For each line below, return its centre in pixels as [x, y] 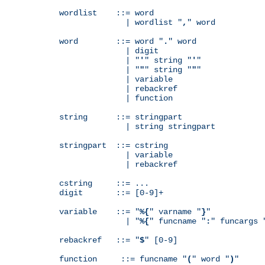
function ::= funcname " [123, 259]
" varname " [175, 211]
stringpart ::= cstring [114, 145]
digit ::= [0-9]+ [111, 193]
